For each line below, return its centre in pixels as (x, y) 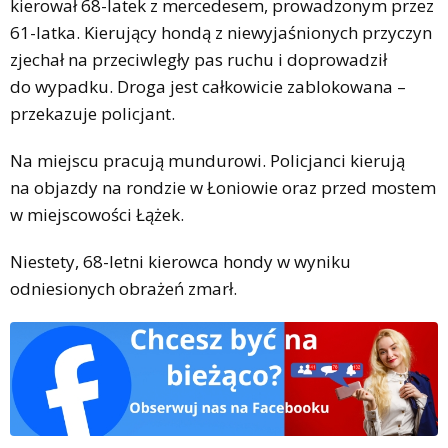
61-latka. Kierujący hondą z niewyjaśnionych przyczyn (221, 33)
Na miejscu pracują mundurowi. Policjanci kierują (207, 161)
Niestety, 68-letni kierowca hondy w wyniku (180, 262)
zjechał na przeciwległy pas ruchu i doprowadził (198, 60)
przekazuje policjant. (92, 114)
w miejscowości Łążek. (97, 215)
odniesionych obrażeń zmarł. (123, 289)
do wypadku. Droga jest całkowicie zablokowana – (208, 87)
